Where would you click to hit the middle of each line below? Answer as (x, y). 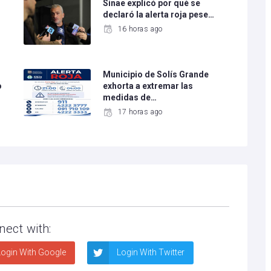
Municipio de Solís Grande (156, 75)
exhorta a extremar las (148, 86)
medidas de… (130, 98)
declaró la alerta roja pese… (159, 15)
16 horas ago (140, 29)
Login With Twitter (150, 253)
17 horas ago (140, 112)
